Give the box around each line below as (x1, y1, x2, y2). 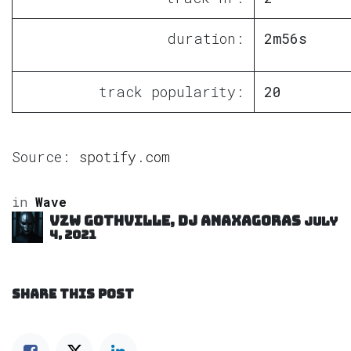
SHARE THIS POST (12, 286, 134, 303)
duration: (168, 29, 244, 49)
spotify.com (79, 147, 170, 167)
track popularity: (99, 82, 244, 102)
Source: (12, 147, 79, 167)
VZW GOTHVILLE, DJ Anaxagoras (49, 212, 301, 230)
